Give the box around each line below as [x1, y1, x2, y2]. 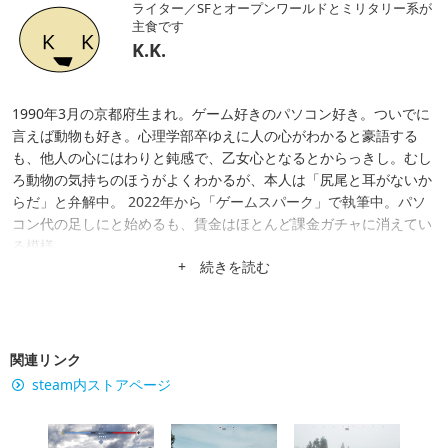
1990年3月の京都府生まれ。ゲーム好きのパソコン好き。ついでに [12, 103, 430, 123]
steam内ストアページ [32, 374, 171, 394]
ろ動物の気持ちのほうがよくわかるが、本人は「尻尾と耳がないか [12, 169, 432, 189]
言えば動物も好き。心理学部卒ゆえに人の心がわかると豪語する [12, 125, 418, 145]
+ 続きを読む [178, 256, 270, 276]
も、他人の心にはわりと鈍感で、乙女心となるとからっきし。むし [12, 147, 432, 167]
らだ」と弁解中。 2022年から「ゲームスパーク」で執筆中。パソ [12, 191, 426, 211]
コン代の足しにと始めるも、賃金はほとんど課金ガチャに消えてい [12, 213, 432, 233]
